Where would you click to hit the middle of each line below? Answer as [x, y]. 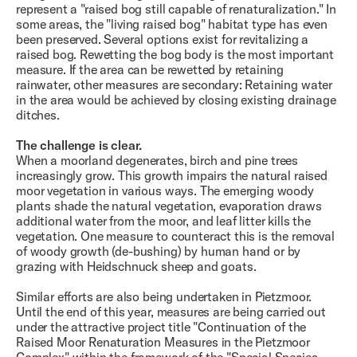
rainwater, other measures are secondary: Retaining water [175, 85]
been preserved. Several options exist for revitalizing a [163, 39]
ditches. [38, 115]
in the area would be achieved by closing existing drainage [176, 100]
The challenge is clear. [79, 145]
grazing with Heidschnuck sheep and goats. [136, 267]
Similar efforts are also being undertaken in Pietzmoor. [164, 297]
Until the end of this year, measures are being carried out [171, 312]
